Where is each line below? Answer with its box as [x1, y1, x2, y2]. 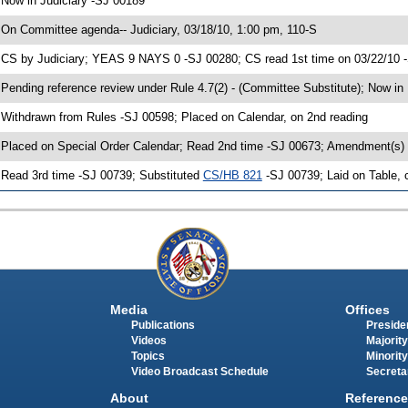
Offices [344, 302, 390, 318]
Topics [130, 351, 165, 362]
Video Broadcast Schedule [130, 366, 269, 378]
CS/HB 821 [202, 168, 262, 182]
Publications [130, 320, 195, 331]
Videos [130, 335, 167, 347]
